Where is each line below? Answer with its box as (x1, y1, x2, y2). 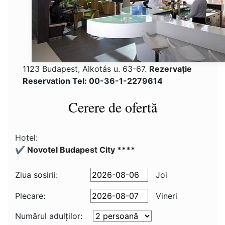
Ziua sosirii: (15, 170, 58, 180)
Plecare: (15, 191, 45, 201)
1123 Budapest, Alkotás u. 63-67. (23, 64, 149, 74)
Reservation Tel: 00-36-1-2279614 (23, 76, 163, 86)
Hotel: (15, 133, 38, 143)
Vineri (153, 191, 177, 201)
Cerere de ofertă (68, 97, 157, 117)
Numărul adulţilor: (15, 211, 82, 221)
